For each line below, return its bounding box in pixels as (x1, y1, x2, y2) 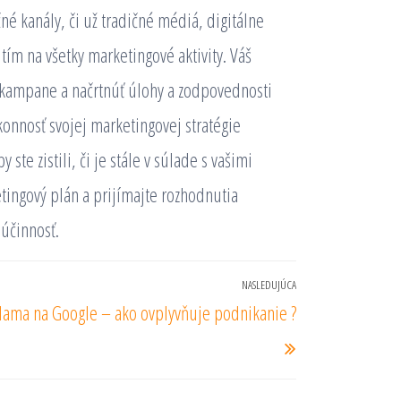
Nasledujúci (295, 277, 374, 304)
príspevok (295, 312, 359, 339)
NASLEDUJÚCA (242, 277, 296, 293)
